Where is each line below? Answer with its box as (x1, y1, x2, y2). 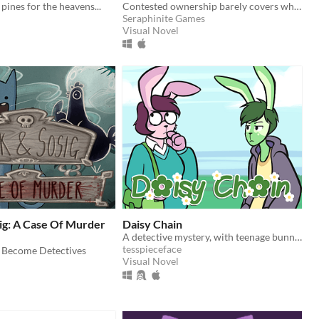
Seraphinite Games (122, 12, 205, 24)
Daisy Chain (122, 217, 182, 231)
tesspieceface (122, 243, 182, 256)
